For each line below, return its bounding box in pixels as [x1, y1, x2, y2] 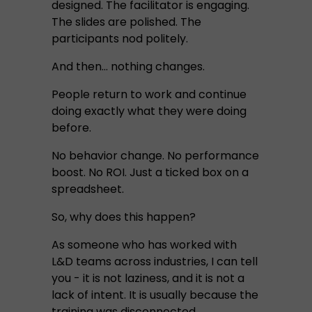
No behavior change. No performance [52, 148, 259, 164]
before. [52, 120, 91, 136]
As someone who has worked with [52, 237, 237, 253]
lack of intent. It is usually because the [52, 287, 258, 303]
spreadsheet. [52, 181, 124, 197]
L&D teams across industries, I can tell [52, 253, 258, 270]
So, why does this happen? [52, 209, 196, 225]
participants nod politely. [52, 31, 188, 47]
